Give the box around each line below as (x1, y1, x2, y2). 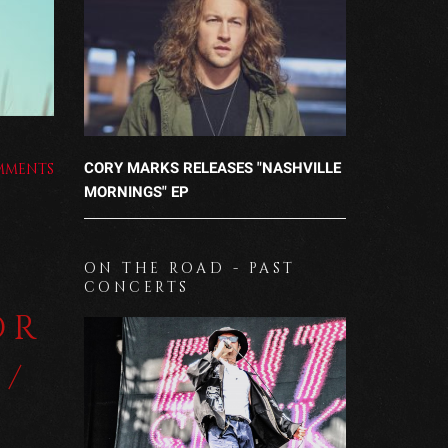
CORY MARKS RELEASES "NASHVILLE (83, 158, 341, 177)
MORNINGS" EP (83, 182, 189, 201)
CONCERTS (83, 277, 190, 297)
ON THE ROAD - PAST (83, 258, 296, 278)
